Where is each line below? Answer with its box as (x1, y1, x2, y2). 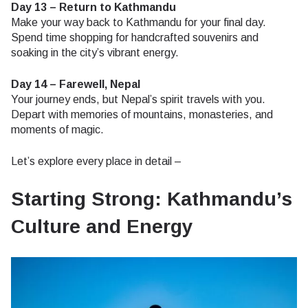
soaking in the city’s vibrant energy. (11, 47, 179, 59)
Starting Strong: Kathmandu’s (11, 188, 292, 210)
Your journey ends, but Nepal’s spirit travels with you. (11, 93, 265, 106)
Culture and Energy (11, 216, 193, 238)
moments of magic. (11, 124, 104, 136)
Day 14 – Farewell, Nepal (11, 78, 140, 91)
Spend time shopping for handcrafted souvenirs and (11, 32, 258, 44)
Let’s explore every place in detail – (11, 155, 181, 168)
